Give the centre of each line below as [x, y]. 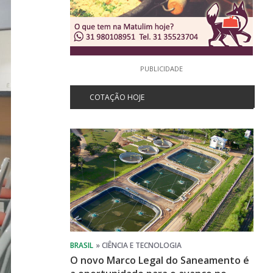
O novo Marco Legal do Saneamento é [159, 261]
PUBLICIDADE [162, 68]
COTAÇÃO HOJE [117, 97]
